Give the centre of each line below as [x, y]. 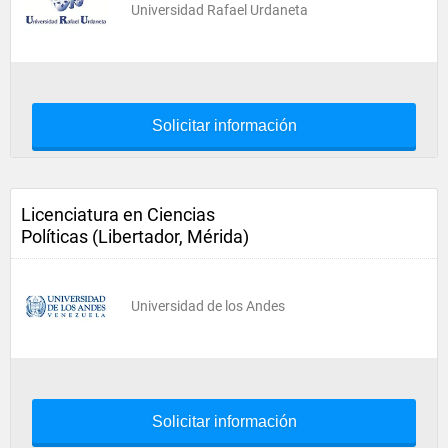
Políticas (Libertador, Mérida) [135, 236]
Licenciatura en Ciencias [118, 214]
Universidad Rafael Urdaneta [219, 10]
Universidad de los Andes [208, 306]
